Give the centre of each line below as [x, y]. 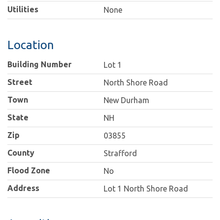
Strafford [121, 153]
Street [20, 82]
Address [23, 188]
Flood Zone [29, 171]
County [21, 153]
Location [31, 45]
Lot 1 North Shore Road [146, 189]
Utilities [23, 10]
